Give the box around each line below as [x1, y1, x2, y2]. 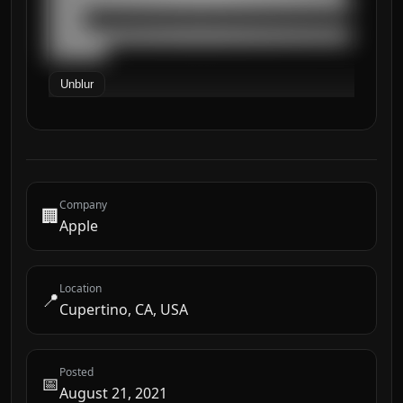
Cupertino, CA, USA [59, 300, 188, 319]
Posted [59, 364, 94, 380]
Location [59, 281, 102, 296]
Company [59, 197, 107, 212]
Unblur [60, 77, 94, 91]
